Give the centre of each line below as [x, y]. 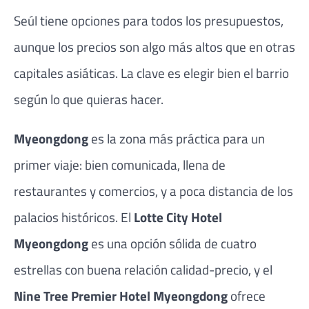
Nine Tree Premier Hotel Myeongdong [121, 296]
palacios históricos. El [74, 217]
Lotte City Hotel [178, 217]
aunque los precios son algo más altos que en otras [154, 46]
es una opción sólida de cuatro [172, 243]
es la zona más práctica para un [177, 139]
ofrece [247, 296]
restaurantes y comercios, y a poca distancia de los [153, 191]
